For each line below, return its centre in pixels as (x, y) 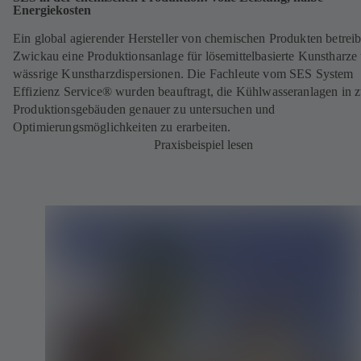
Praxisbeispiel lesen (203, 144)
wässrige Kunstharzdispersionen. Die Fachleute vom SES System (183, 73)
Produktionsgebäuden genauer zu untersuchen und (144, 109)
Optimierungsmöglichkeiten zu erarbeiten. (122, 127)
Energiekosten (52, 10)
